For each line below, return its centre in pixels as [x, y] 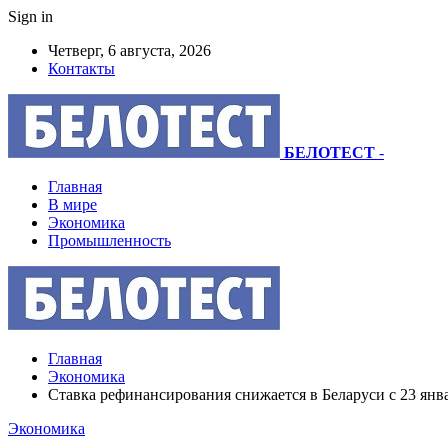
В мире [72, 204]
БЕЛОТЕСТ [329, 152]
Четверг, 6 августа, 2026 [129, 50]
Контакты [81, 68]
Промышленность [109, 240]
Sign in [30, 16]
